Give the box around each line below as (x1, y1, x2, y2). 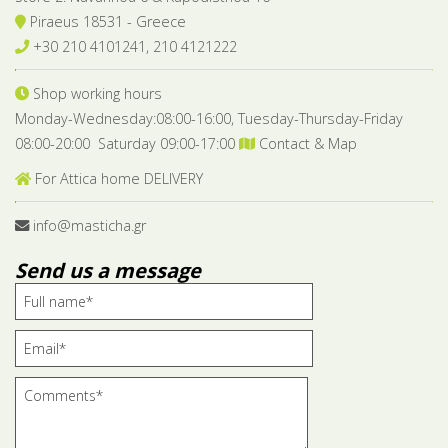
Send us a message (15, 256, 201, 284)
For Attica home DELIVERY (31, 168, 203, 188)
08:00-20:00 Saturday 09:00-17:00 (15, 133, 239, 153)
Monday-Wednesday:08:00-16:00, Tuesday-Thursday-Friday (15, 108, 403, 128)
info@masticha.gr (33, 215, 146, 235)
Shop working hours (29, 83, 162, 103)
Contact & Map (255, 133, 357, 153)
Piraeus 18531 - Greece (26, 11, 186, 31)
